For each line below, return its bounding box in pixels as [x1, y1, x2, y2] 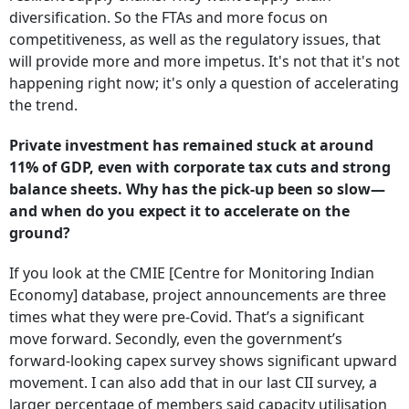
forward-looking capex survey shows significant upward [9, 351, 397, 372]
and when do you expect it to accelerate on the [9, 201, 350, 222]
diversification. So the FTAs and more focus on [9, 7, 328, 28]
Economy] [9, 285, 78, 306]
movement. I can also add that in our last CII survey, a [9, 372, 377, 393]
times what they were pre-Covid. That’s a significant [9, 307, 364, 328]
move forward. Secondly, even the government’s [9, 329, 342, 350]
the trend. [9, 95, 78, 116]
